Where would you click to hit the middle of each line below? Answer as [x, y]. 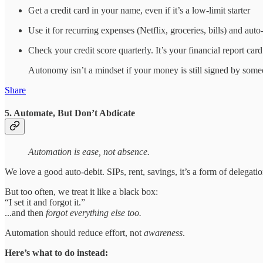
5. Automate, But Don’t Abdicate [70, 113]
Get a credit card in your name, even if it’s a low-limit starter [139, 10]
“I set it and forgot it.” [45, 203]
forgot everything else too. [94, 213]
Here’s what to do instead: [56, 253]
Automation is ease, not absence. [89, 152]
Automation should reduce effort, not [74, 233]
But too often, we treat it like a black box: [81, 192]
